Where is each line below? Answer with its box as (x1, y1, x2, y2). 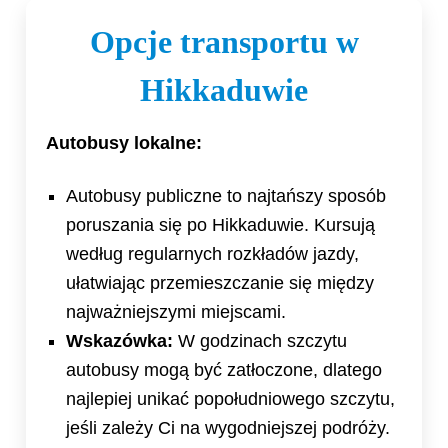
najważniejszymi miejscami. (66, 302, 286, 322)
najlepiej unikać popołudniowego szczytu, (66, 389, 395, 409)
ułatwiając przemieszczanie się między (66, 273, 374, 293)
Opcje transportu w (89, 24, 359, 60)
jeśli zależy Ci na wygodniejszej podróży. (66, 418, 390, 438)
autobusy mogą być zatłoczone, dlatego (66, 360, 382, 380)
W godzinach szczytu (173, 331, 347, 351)
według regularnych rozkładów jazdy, (66, 244, 359, 264)
